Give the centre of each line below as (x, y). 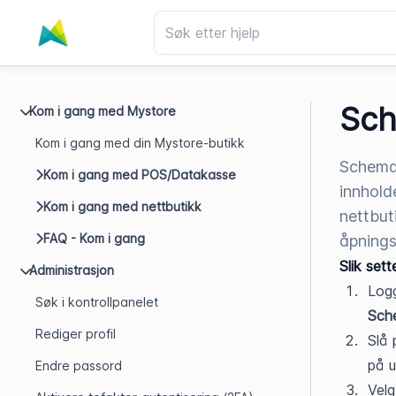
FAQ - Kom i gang (94, 238)
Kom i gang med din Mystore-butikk (140, 143)
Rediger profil (76, 334)
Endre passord (79, 366)
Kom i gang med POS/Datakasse (140, 175)
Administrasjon (72, 270)
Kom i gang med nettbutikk (122, 206)
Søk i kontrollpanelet (97, 302)
